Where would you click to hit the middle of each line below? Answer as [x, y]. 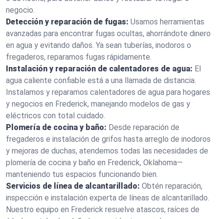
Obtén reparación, [172, 186]
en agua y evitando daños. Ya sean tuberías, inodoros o [99, 45]
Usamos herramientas [167, 22]
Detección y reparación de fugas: [67, 22]
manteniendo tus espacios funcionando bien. [82, 174]
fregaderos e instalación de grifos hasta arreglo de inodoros [108, 139]
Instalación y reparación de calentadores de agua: [99, 69]
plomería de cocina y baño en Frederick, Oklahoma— [94, 163]
